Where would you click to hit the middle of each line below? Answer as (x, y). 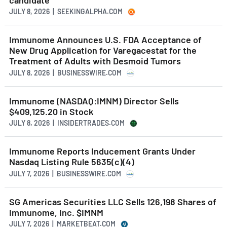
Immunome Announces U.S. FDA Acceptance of (105, 40)
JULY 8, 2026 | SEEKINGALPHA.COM (66, 12)
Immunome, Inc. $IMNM (56, 212)
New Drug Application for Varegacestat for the (103, 50)
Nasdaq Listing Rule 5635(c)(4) (72, 162)
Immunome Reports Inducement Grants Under (102, 151)
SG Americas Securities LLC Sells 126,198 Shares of (113, 201)
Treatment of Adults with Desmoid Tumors (95, 61)
